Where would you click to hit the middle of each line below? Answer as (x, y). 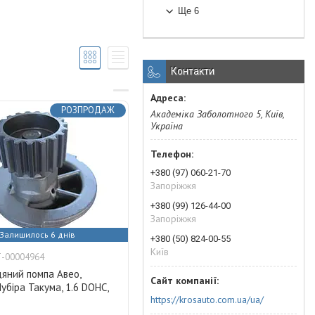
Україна (167, 126)
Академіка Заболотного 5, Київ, (217, 114)
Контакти (193, 71)
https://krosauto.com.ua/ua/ (207, 299)
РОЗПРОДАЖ (88, 110)
